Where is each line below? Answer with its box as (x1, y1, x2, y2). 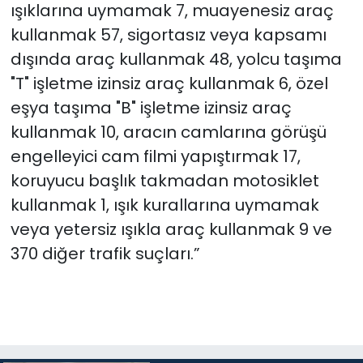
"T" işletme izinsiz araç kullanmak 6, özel (10, 72, 328, 96)
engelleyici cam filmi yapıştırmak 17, (10, 145, 301, 169)
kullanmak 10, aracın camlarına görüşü (10, 121, 327, 144)
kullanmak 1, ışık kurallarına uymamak (10, 194, 319, 217)
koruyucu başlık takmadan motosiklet (10, 169, 319, 193)
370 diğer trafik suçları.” (10, 242, 200, 266)
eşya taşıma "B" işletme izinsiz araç (10, 96, 292, 120)
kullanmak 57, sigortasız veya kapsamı (10, 23, 327, 47)
